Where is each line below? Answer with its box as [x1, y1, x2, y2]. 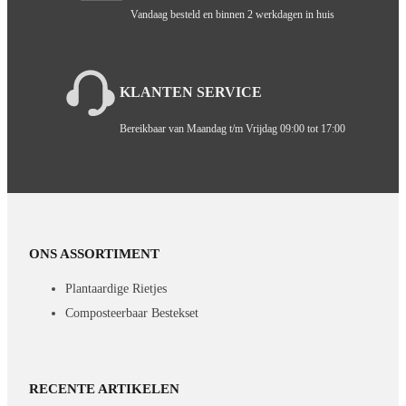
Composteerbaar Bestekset [65, 304, 199, 320]
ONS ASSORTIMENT [29, 246, 160, 261]
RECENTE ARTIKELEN [29, 382, 180, 397]
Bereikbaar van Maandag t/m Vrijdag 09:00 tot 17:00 [119, 121, 345, 135]
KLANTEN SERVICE [119, 84, 262, 101]
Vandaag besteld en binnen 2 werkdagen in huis [130, 8, 334, 22]
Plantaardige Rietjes [65, 280, 168, 295]
